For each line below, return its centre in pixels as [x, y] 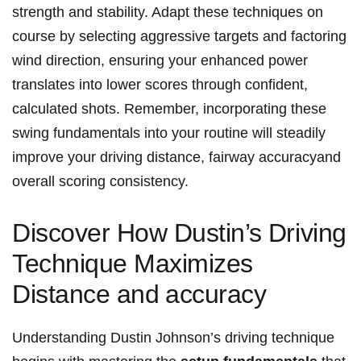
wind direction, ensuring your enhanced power [160, 61]
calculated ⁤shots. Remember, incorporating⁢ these [169, 109]
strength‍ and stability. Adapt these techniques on [168, 12]
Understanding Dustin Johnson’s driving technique [173, 338]
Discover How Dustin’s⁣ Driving [179, 233]
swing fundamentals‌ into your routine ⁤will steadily [169, 133]
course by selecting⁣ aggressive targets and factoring [179, 37]
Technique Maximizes [133, 264]
